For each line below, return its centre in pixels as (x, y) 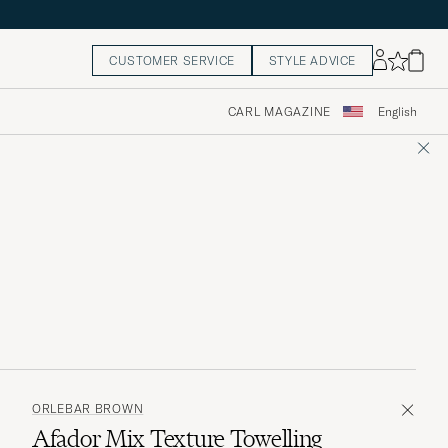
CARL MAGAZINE (279, 112)
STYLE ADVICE (312, 61)
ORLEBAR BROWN (88, 408)
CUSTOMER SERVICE (172, 61)
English (397, 112)
